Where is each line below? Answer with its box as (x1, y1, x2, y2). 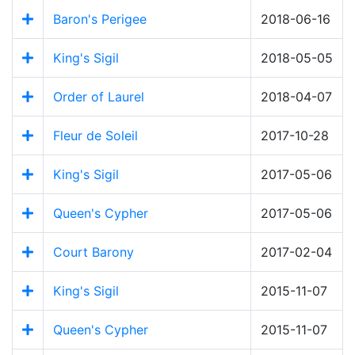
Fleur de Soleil (53, 128, 138, 144)
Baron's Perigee (53, 11, 147, 28)
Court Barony (53, 244, 134, 261)
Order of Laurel (53, 89, 144, 105)
